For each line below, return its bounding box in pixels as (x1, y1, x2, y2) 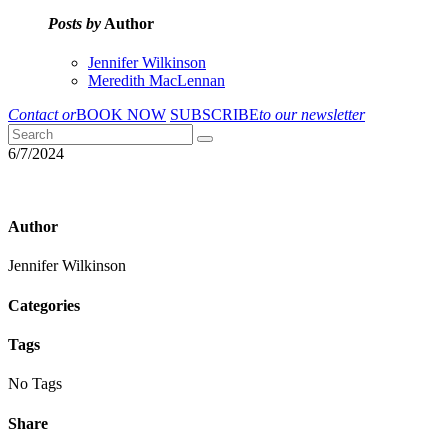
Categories (8, 296, 80, 314)
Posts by (48, 14, 101, 32)
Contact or (8, 105, 76, 123)
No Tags (8, 375, 62, 393)
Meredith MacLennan (88, 71, 225, 89)
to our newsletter (259, 105, 365, 123)
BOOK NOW (76, 105, 166, 123)
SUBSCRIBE (170, 105, 259, 123)
